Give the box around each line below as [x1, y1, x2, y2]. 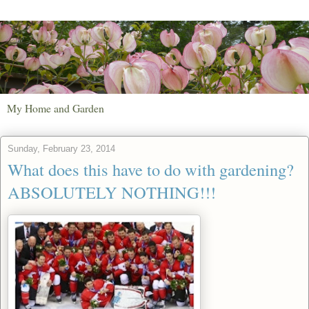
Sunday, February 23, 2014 [8, 143, 115, 154]
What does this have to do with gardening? [8, 157, 294, 181]
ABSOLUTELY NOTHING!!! [8, 180, 216, 203]
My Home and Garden [7, 100, 104, 115]
